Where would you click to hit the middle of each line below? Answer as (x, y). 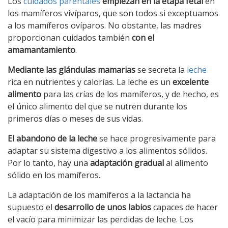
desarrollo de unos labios (103, 207)
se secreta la (161, 69)
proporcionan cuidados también (70, 37)
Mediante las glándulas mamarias (72, 69)
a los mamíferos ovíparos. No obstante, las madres (105, 25)
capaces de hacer (184, 207)
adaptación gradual (127, 163)
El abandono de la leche (52, 138)
